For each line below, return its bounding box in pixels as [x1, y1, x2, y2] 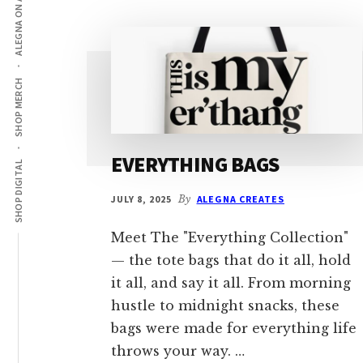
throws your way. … [111, 343, 245, 360]
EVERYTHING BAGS [111, 151, 280, 178]
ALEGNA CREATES [196, 193, 284, 206]
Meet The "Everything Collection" [111, 229, 348, 246]
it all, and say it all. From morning [111, 275, 351, 292]
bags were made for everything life [111, 320, 357, 337]
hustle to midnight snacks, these [111, 297, 340, 314]
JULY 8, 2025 [111, 193, 172, 206]
